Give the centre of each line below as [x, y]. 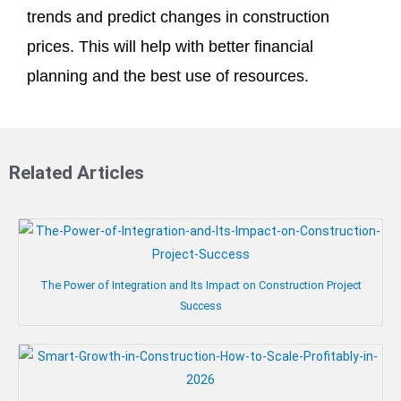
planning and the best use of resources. [168, 76]
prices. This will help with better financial [170, 46]
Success [200, 306]
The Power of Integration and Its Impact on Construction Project [200, 286]
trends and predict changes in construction [178, 17]
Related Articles [77, 173]
